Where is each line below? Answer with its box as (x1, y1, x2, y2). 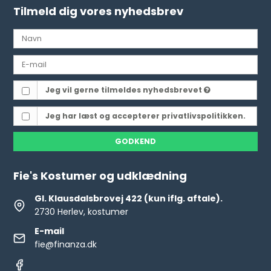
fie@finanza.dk (34, 238, 97, 251)
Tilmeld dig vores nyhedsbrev (13, 4, 184, 19)
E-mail (34, 225, 65, 238)
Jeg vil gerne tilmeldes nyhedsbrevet (45, 85, 204, 96)
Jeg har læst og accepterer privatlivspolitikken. (45, 110, 246, 121)
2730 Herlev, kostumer (34, 206, 129, 218)
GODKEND (115, 136, 156, 147)
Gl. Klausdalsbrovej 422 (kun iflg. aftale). (34, 192, 223, 205)
